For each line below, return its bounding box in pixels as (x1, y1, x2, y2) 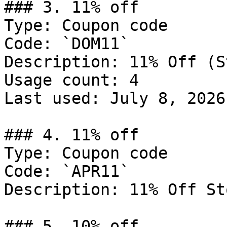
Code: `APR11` (4, 162, 129, 180)
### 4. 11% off (4, 126, 139, 144)
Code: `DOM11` (4, 34, 129, 53)
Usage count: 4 (4, 71, 139, 89)
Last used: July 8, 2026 (4, 89, 225, 107)
